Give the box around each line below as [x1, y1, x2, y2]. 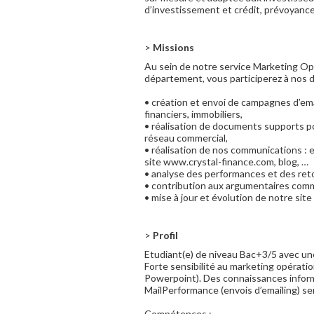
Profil [151, 229, 178, 241]
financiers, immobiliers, [144, 108, 243, 120]
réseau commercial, [144, 132, 228, 144]
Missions [151, 41, 194, 53]
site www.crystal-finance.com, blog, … [144, 156, 308, 168]
